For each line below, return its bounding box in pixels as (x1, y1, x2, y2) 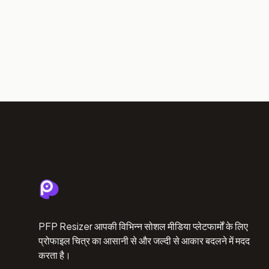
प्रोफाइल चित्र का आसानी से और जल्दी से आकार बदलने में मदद (38, 234, 250, 247)
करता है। (38, 248, 71, 261)
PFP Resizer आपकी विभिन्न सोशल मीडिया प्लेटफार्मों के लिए (38, 219, 248, 232)
